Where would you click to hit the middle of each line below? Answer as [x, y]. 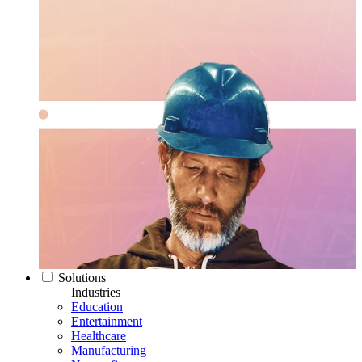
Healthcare [99, 336]
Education [97, 307]
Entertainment [107, 321]
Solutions [82, 278]
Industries [96, 292]
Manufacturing [109, 350]
